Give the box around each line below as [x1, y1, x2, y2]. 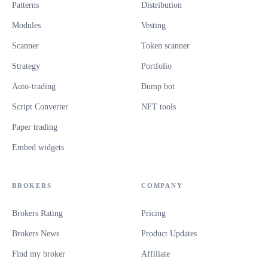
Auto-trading [12, 81, 56, 91]
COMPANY [141, 181, 183, 189]
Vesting [141, 20, 166, 30]
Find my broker [12, 249, 65, 258]
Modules [12, 20, 41, 30]
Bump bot [141, 81, 175, 91]
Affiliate [141, 249, 170, 258]
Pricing [141, 208, 166, 218]
